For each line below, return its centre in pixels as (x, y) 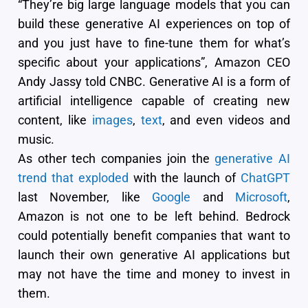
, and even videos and (226, 120)
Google (172, 197)
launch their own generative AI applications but (154, 255)
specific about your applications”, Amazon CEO (154, 62)
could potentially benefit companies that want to (154, 235)
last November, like (85, 197)
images (112, 120)
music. (36, 139)
